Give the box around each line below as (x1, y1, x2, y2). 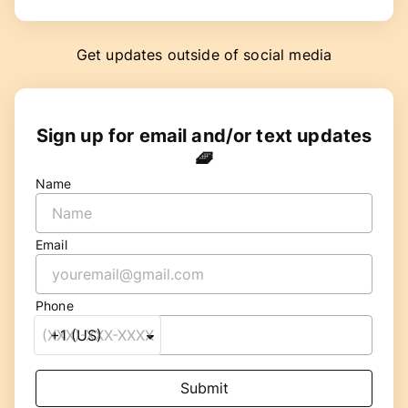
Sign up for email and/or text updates (36, 125, 372, 147)
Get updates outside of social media (76, 46, 332, 64)
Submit (179, 379, 229, 397)
